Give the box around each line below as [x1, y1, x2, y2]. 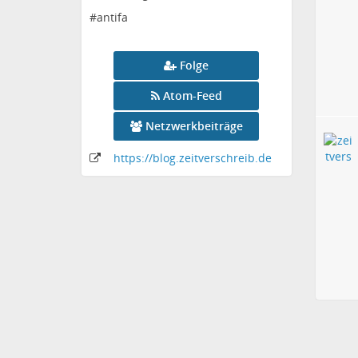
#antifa [89, 10, 128, 26]
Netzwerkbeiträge [145, 118, 243, 134]
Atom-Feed [162, 88, 222, 104]
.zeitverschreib [176, 150, 255, 166]
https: [113, 150, 145, 166]
